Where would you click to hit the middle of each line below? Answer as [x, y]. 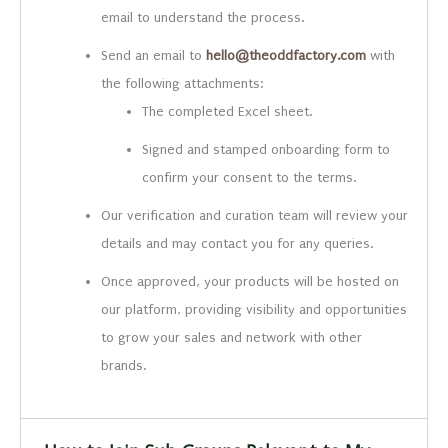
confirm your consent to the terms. [249, 177]
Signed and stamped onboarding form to [266, 149]
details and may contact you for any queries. [237, 243]
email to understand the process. [203, 17]
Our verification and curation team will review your [255, 215]
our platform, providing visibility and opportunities [254, 309]
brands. [124, 365]
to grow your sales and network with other [232, 337]
